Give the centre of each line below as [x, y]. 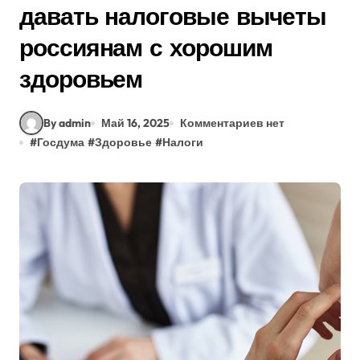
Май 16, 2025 [135, 123]
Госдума [61, 142]
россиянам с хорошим [146, 47]
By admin [67, 123]
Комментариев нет [232, 123]
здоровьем [81, 79]
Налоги [183, 142]
